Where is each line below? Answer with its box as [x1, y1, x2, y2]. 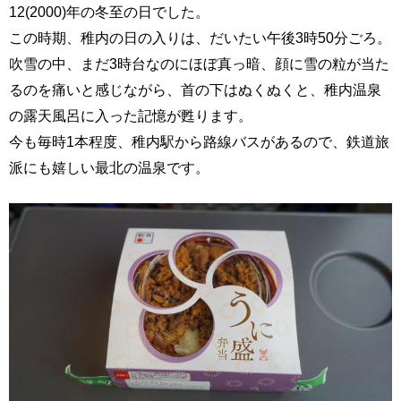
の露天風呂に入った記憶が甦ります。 [9, 107, 252, 124]
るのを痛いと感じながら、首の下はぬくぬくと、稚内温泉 [9, 81, 381, 98]
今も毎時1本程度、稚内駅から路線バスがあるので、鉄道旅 [9, 133, 389, 150]
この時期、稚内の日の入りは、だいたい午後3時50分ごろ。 [9, 30, 391, 47]
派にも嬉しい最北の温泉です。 [9, 159, 209, 176]
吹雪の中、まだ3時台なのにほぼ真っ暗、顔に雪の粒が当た [9, 55, 389, 73]
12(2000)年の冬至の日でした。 [9, 4, 209, 21]
